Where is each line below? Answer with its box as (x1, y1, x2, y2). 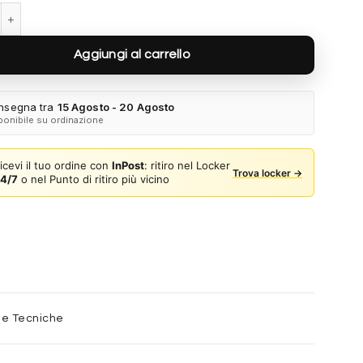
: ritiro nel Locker (144, 159, 231, 173)
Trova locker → (233, 166, 302, 179)
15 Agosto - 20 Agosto (57, 100, 175, 114)
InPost (112, 159, 145, 173)
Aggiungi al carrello (73, 48, 191, 62)
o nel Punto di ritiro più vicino (18, 173, 170, 186)
